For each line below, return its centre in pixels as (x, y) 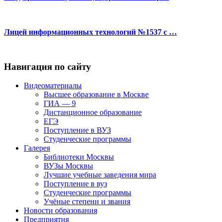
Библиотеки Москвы (79, 157)
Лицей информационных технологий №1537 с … (90, 32)
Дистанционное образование (93, 112)
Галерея (37, 148)
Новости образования (60, 211)
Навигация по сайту (48, 66)
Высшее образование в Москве (96, 95)
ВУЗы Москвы (68, 166)
